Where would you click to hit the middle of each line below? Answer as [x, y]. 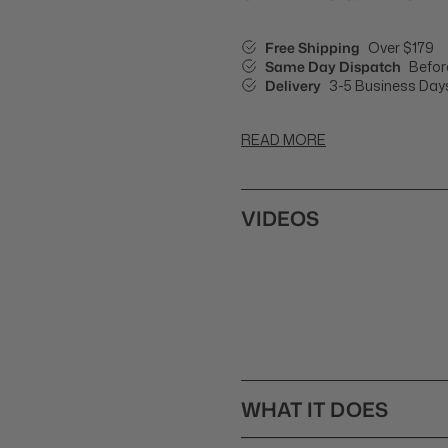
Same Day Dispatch [334, 66]
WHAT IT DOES [314, 409]
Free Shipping [314, 47]
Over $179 [401, 47]
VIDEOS [280, 218]
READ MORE [283, 139]
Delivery [294, 85]
